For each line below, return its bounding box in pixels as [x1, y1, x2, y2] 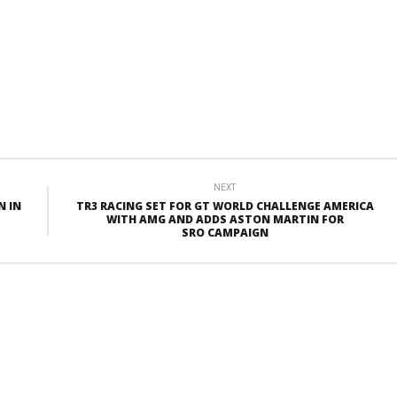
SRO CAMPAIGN [181, 224, 269, 240]
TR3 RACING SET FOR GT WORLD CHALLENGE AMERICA [75, 198, 374, 214]
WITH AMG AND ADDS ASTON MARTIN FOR [105, 211, 344, 227]
